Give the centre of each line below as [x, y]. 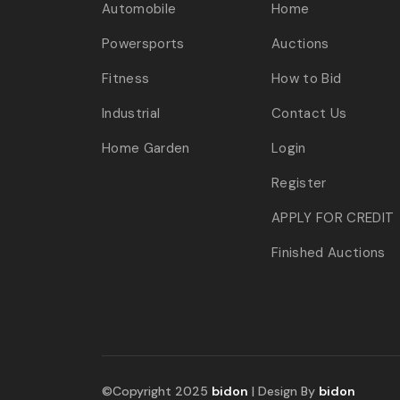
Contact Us [309, 113]
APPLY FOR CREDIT [333, 218]
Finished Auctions [329, 253]
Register [299, 183]
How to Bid [307, 79]
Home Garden [146, 148]
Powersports [143, 44]
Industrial [131, 113]
